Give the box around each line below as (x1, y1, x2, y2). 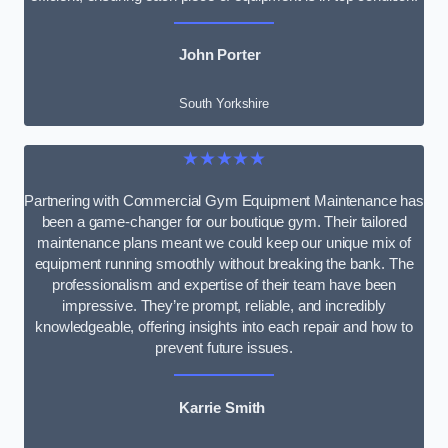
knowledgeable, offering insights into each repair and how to (35, 319, 413, 336)
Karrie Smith (179, 399, 266, 416)
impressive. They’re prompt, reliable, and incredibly (62, 298, 386, 315)
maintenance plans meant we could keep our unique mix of (36, 235, 411, 252)
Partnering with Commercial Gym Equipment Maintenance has (24, 193, 424, 210)
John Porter (179, 47, 261, 64)
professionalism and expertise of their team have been (51, 277, 397, 294)
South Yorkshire (179, 95, 269, 111)
